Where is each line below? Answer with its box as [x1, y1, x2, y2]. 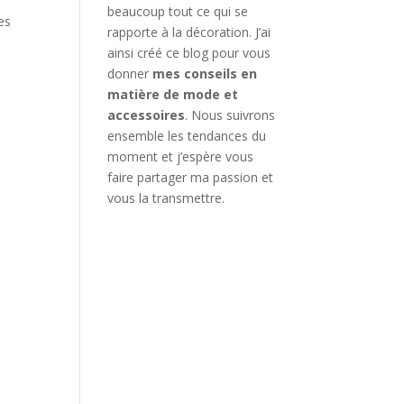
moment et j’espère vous [107, 147, 254, 165]
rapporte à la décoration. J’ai [107, 23, 271, 41]
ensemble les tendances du [107, 126, 267, 144]
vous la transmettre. [107, 188, 225, 207]
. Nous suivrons [185, 106, 276, 124]
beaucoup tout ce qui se [107, 2, 249, 20]
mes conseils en [152, 64, 258, 82]
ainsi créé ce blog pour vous [107, 43, 271, 61]
